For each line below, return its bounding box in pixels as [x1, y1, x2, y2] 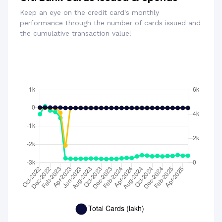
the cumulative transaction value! [20, 29, 131, 38]
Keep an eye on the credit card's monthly [20, 8, 159, 17]
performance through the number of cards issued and [20, 19, 201, 27]
